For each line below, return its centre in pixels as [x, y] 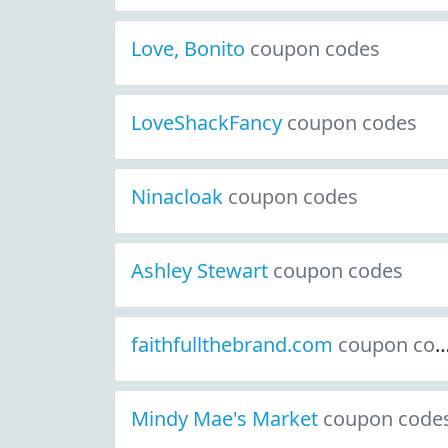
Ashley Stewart [202, 270]
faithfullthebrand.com [234, 344]
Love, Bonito [190, 48]
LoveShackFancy [209, 122]
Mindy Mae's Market [227, 418]
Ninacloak [179, 196]
